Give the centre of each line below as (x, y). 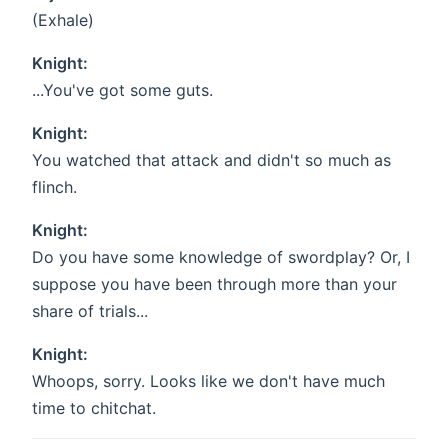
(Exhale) (63, 20)
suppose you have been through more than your (214, 284)
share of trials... (90, 311)
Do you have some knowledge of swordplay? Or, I (221, 257)
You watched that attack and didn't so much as (211, 160)
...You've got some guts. (122, 90)
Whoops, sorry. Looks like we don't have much (208, 381)
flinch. (54, 187)
